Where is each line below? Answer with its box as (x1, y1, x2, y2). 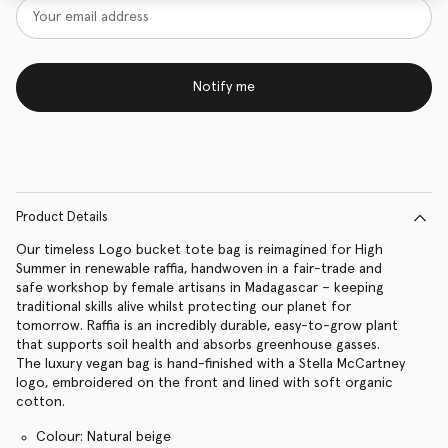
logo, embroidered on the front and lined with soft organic (16, 376, 393, 390)
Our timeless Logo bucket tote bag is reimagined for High (16, 243, 383, 257)
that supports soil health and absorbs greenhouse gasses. (16, 338, 380, 352)
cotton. (16, 395, 65, 409)
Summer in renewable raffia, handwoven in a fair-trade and (16, 262, 382, 276)
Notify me (193, 80, 255, 95)
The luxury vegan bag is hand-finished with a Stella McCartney (16, 357, 405, 371)
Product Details (16, 211, 108, 224)
